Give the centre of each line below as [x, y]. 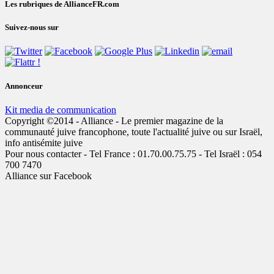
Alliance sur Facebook [48, 176]
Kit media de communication [61, 110]
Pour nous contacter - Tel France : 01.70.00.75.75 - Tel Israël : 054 [133, 154]
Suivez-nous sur [32, 27]
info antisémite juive [44, 143]
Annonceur [24, 86]
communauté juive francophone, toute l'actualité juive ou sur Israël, [134, 132]
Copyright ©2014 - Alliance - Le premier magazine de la [114, 121]
